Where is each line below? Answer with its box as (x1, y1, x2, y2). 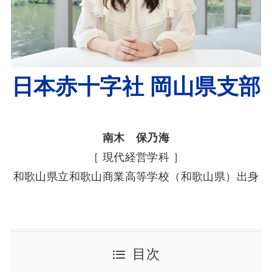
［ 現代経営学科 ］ (87, 151, 185, 163)
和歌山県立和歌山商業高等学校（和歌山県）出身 (13, 170, 259, 183)
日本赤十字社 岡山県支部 (11, 74, 261, 99)
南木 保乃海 (102, 131, 170, 144)
